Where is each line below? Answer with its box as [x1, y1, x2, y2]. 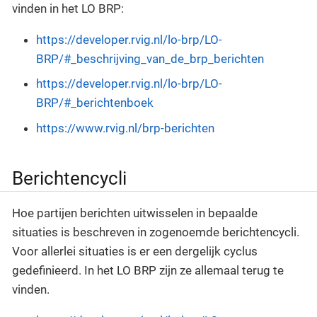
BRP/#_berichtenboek [36, 96, 154, 110]
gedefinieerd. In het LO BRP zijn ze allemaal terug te [12, 263, 284, 278]
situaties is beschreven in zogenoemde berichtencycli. [12, 225, 299, 240]
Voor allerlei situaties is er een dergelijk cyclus [12, 244, 258, 259]
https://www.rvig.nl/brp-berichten [36, 120, 214, 135]
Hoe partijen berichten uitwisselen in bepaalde [12, 206, 258, 221]
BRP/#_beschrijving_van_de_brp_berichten [36, 51, 264, 66]
